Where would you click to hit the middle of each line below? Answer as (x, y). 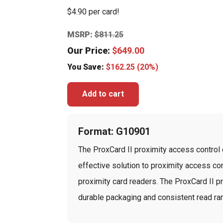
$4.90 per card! (94, 11)
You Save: (87, 67)
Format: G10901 (114, 131)
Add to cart (103, 94)
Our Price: (90, 50)
